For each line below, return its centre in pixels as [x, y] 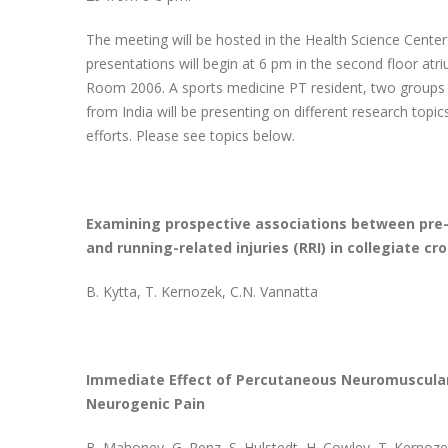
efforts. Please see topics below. [194, 135]
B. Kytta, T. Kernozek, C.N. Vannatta [201, 291]
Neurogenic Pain [145, 403]
